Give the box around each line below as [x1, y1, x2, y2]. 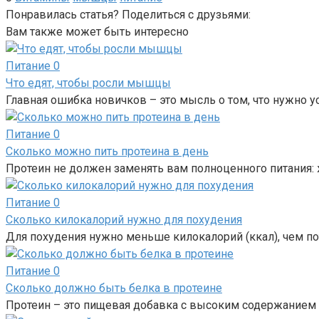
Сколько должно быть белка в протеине [6, 281, 222, 296]
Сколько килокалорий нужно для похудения [6, 213, 242, 227]
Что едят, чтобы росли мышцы [6, 76, 171, 90]
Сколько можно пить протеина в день [6, 145, 209, 159]
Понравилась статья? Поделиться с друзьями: [6, 8, 251, 22]
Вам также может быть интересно [6, 25, 189, 39]
